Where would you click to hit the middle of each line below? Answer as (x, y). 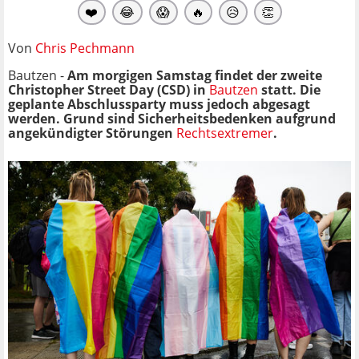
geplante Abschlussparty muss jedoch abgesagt (159, 104)
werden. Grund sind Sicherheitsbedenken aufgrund (172, 118)
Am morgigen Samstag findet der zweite (195, 75)
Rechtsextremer (225, 133)
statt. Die (289, 89)
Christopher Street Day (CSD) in (109, 89)
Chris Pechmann (85, 48)
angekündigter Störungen (92, 133)
